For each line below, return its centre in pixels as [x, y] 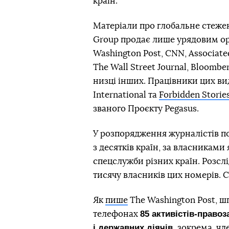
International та [126, 95]
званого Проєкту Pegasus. [146, 109]
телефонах [117, 214]
